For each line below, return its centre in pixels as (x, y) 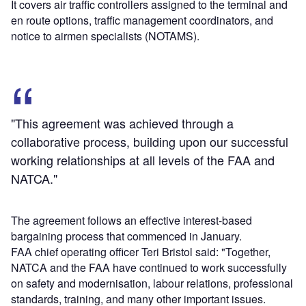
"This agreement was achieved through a (122, 123)
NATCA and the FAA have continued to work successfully (149, 268)
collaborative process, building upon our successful (150, 142)
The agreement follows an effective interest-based (131, 221)
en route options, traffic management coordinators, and (142, 20)
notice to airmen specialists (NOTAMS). (105, 36)
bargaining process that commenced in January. (126, 236)
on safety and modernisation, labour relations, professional (152, 283)
